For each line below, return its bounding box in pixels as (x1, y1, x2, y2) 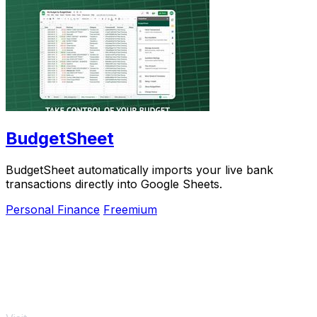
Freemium (103, 202, 157, 217)
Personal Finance (6, 202, 100, 217)
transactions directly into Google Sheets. (6, 176, 222, 191)
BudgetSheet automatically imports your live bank (6, 162, 273, 177)
